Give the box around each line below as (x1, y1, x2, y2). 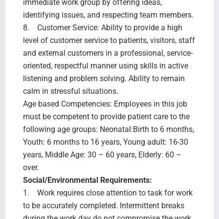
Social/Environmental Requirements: (22, 175, 152, 185)
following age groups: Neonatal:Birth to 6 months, (22, 124, 194, 134)
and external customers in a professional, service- (22, 48, 193, 58)
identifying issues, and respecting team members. (22, 10, 194, 20)
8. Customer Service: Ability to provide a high (22, 22, 182, 32)
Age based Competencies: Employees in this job (22, 99, 187, 109)
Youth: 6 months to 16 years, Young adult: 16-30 (22, 137, 188, 147)
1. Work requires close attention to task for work (22, 188, 193, 197)
